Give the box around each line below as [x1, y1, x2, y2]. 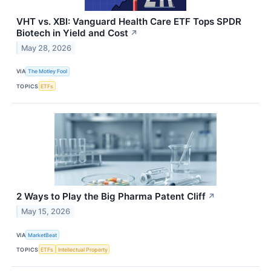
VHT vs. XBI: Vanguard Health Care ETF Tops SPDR [16, 15, 241, 27]
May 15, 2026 [21, 206, 71, 216]
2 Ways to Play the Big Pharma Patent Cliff [16, 191, 206, 203]
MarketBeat [28, 231, 57, 238]
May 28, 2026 [21, 43, 72, 53]
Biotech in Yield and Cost [16, 27, 128, 39]
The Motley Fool [28, 68, 68, 75]
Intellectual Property [57, 246, 108, 253]
